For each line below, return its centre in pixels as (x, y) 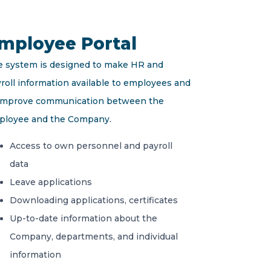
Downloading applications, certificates (94, 200)
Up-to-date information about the (83, 218)
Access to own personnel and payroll (91, 146)
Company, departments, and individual (94, 237)
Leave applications (51, 182)
